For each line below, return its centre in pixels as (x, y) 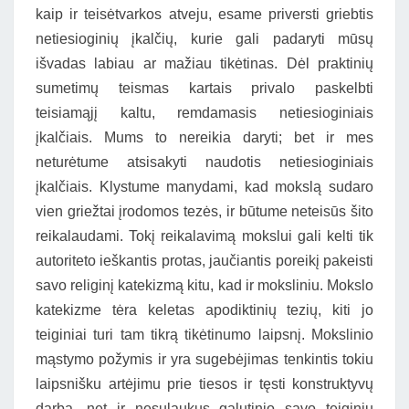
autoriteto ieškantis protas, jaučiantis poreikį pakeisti (204, 261)
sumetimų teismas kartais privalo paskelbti (204, 88)
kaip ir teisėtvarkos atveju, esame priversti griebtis (204, 14)
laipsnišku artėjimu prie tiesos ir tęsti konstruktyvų (204, 384)
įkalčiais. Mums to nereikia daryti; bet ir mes (204, 137)
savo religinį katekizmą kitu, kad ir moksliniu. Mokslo (204, 285)
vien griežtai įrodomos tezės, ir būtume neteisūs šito (204, 211)
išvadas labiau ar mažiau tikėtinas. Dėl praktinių (204, 63)
